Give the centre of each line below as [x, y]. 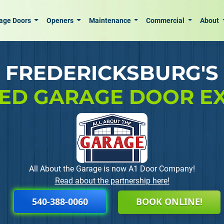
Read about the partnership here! [112, 181]
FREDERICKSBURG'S [112, 73]
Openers [60, 20]
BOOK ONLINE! [169, 201]
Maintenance [110, 20]
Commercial [166, 20]
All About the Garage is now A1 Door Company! [112, 169]
